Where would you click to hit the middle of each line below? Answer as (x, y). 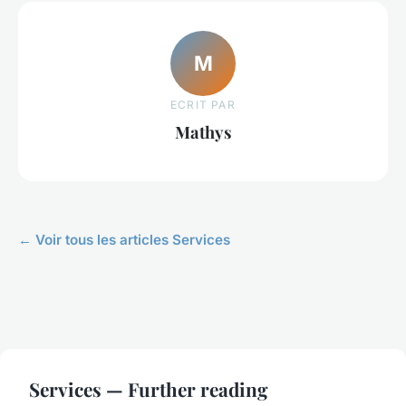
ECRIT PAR (203, 105)
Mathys (203, 132)
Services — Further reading (149, 388)
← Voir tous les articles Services (124, 239)
